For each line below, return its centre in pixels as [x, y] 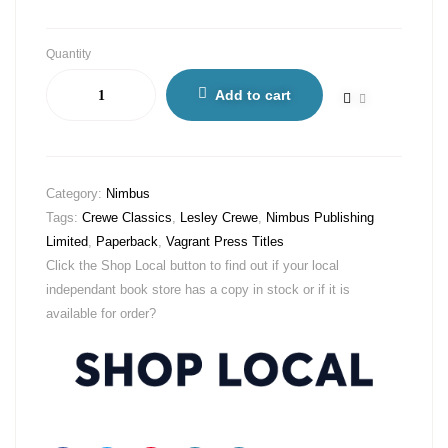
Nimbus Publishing [320, 217]
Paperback [127, 241]
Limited [67, 241]
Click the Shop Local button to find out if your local [192, 265]
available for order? [101, 313]
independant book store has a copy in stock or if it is [198, 289]
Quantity [68, 54]
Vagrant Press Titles [225, 241]
